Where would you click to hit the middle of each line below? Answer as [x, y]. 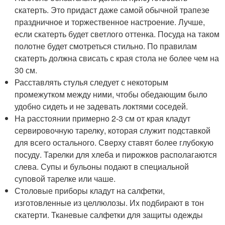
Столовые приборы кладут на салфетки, [90, 191]
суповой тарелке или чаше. [65, 179]
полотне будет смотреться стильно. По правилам [106, 46]
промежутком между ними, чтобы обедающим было [111, 94]
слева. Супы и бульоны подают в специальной [102, 167]
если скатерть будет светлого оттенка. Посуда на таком [117, 34]
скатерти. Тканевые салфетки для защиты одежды [109, 215]
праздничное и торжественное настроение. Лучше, [110, 22]
